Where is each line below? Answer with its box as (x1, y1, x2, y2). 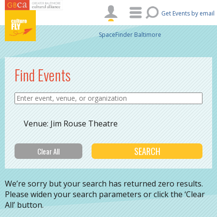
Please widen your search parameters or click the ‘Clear (5, 188, 205, 200)
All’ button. (5, 199, 44, 210)
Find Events (15, 64, 71, 86)
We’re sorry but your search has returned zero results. (5, 178, 203, 189)
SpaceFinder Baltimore (99, 31, 161, 39)
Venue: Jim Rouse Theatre (24, 118, 118, 129)
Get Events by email (161, 9, 215, 17)
